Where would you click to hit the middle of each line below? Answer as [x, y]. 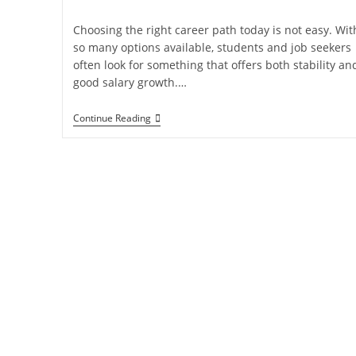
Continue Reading [112, 118]
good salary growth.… [130, 82]
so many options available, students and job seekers [212, 47]
